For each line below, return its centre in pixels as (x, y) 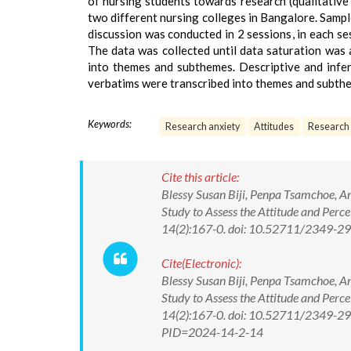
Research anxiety (203, 127)
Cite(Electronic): (201, 263)
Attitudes (274, 127)
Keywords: (110, 124)
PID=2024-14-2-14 (212, 332)
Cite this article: (200, 177)
